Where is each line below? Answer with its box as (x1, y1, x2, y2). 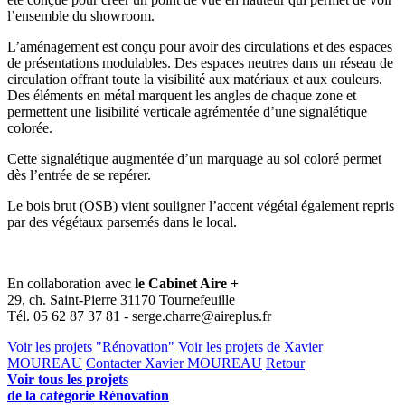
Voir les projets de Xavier (178, 338, 323, 354)
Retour (266, 354, 305, 371)
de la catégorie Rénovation (7, 387, 169, 403)
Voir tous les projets (7, 371, 128, 387)
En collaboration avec (7, 275, 135, 291)
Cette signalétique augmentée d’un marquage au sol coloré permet (7, 150, 381, 166)
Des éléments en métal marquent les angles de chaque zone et (7, 87, 356, 103)
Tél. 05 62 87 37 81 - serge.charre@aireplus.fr (7, 307, 271, 324)
